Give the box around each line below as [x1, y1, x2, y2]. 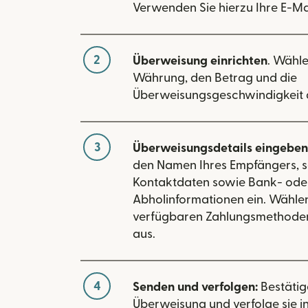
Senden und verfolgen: [133, 281, 258, 293]
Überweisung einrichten [133, 55, 267, 67]
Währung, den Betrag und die [133, 72, 297, 84]
